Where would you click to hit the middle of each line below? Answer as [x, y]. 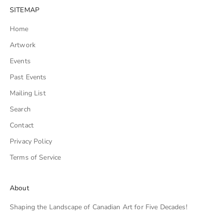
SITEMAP [25, 10]
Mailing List [28, 93]
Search [20, 109]
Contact [22, 125]
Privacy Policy [31, 141]
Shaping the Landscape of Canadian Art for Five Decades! [99, 207]
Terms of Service [36, 157]
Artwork [23, 45]
